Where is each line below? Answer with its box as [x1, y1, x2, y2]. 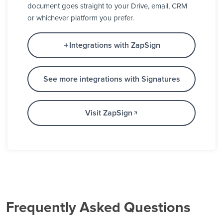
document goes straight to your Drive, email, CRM [27, 2, 187, 10]
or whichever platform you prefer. [27, 14, 134, 22]
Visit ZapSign [85, 109, 132, 117]
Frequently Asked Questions [6, 201, 191, 216]
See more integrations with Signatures [43, 75, 180, 84]
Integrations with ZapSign [69, 41, 160, 50]
